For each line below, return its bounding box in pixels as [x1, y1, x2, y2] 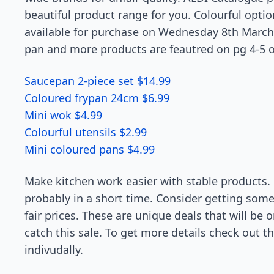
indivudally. [24, 242, 83, 257]
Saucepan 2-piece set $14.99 [24, 73, 171, 88]
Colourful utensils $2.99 [24, 125, 147, 139]
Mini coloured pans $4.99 [24, 142, 155, 157]
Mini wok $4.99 [24, 108, 102, 122]
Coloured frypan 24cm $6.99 [24, 91, 169, 105]
